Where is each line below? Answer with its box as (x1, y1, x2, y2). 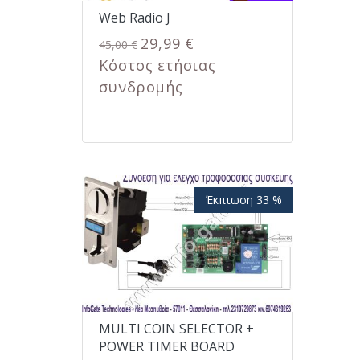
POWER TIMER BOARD (99, 337, 235, 355)
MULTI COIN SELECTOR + (99, 319, 254, 337)
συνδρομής (99, 77, 184, 97)
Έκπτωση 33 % (205, 191, 282, 207)
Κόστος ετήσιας (99, 55, 216, 76)
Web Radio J (99, 9, 170, 27)
